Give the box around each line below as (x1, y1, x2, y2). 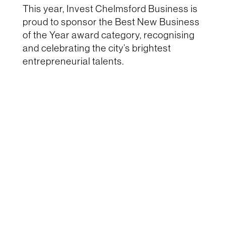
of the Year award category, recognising (22, 29, 195, 41)
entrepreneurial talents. (22, 55, 124, 68)
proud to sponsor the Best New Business (22, 16, 200, 28)
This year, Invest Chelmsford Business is (22, 3, 198, 15)
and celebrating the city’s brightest (22, 42, 171, 54)
